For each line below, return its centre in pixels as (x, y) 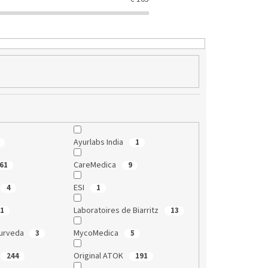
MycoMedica (97, 234)
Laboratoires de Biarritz (117, 211)
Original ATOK (100, 256)
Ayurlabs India (100, 143)
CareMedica (96, 165)
